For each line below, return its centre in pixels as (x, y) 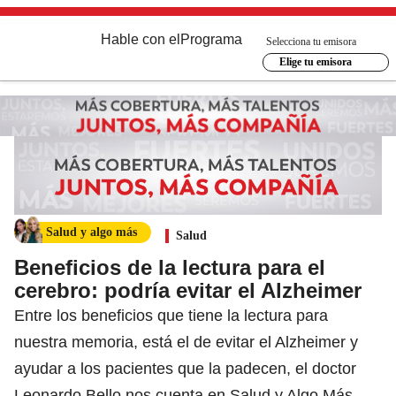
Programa (211, 39)
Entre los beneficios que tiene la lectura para (171, 315)
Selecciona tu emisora (311, 41)
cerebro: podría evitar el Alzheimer (188, 290)
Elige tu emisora (315, 62)
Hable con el (141, 39)
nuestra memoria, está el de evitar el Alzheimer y (186, 342)
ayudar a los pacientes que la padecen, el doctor (185, 368)
